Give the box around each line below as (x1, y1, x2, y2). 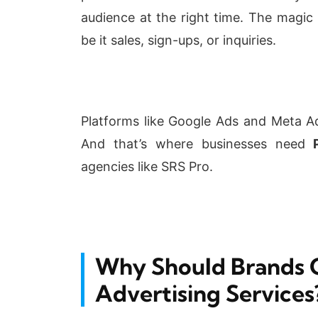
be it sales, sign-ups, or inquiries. (81, 33, 276, 48)
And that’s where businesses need (81, 136, 305, 152)
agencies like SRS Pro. (81, 159, 213, 175)
